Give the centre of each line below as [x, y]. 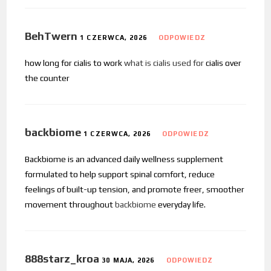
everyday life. [181, 205]
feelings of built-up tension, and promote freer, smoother [135, 190]
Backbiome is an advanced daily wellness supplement [124, 159]
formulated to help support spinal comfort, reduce [120, 175]
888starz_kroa [62, 259]
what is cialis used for [164, 63]
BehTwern [51, 36]
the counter [47, 78]
